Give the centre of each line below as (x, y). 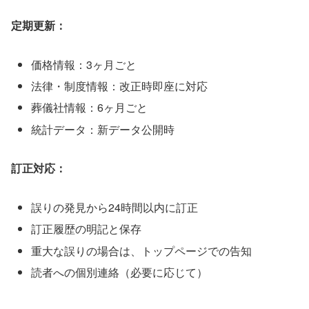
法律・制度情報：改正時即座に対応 (120, 86)
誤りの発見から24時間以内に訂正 (115, 208)
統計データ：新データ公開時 (103, 129)
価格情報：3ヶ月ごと (84, 65)
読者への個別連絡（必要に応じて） (120, 272)
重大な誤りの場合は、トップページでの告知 (142, 250)
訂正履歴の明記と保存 (87, 229)
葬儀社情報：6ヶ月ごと (90, 108)
